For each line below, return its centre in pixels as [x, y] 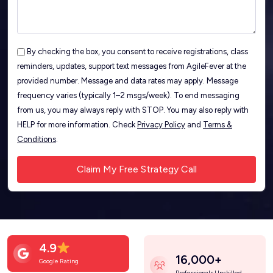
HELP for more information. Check [77, 125]
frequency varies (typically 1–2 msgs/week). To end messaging [128, 95]
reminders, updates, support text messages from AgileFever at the [132, 66]
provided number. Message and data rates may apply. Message [128, 81]
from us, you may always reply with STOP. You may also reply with [133, 110]
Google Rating [59, 261]
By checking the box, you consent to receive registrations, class [137, 51]
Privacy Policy [161, 125]
